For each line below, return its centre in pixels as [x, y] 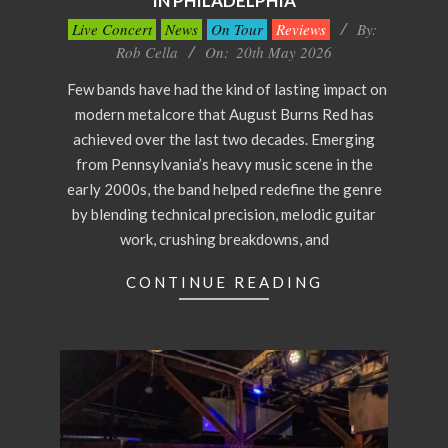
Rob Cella [147, 52]
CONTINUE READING [224, 282]
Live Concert [112, 29]
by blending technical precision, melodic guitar [224, 214]
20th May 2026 [284, 52]
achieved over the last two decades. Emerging [224, 139]
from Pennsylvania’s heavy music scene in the [224, 164]
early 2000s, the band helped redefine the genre [224, 189]
